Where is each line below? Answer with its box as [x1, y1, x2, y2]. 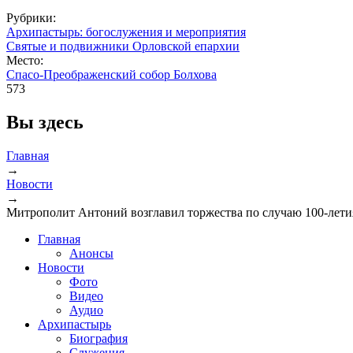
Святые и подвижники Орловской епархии [6, 39, 240, 54]
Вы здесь [6, 111, 84, 132]
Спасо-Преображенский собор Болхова [6, 68, 217, 82]
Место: [6, 54, 46, 68]
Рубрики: [6, 11, 59, 25]
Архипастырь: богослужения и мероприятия [6, 25, 246, 39]
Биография [69, 331, 128, 345]
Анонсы [69, 246, 113, 260]
